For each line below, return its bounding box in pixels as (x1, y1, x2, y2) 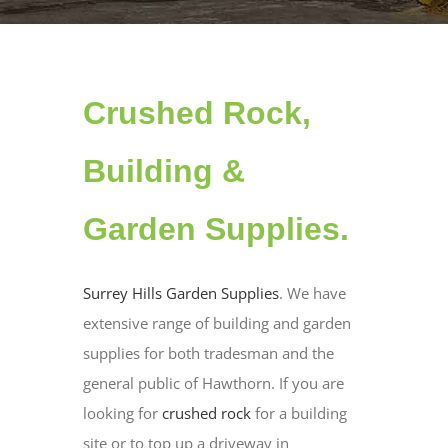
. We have (278, 283, 346, 304)
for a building (250, 403, 347, 424)
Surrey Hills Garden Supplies (82, 283, 279, 304)
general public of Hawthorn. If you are (82, 373, 344, 394)
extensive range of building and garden (82, 313, 351, 334)
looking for (82, 403, 162, 424)
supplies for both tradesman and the (82, 343, 334, 364)
